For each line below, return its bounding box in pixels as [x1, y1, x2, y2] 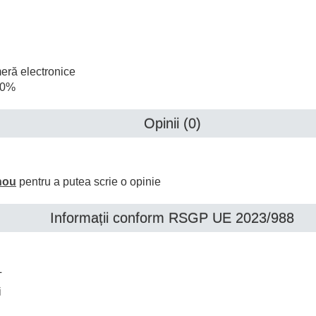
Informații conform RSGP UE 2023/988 [50, 210, 294, 226]
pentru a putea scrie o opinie [16, 176, 161, 188]
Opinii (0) [143, 116, 201, 131]
